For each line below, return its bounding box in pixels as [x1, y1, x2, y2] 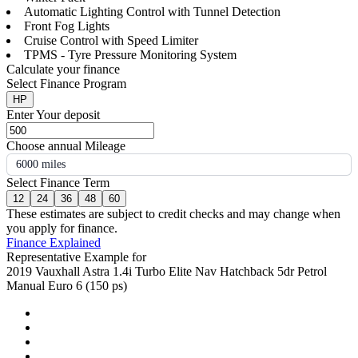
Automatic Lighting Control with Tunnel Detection [24, 5, 280, 19]
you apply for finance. [6, 221, 117, 236]
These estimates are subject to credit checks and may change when [6, 207, 340, 221]
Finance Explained [6, 236, 101, 250]
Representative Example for [6, 250, 146, 265]
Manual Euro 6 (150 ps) [6, 279, 127, 293]
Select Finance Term [6, 176, 109, 190]
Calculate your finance [6, 62, 120, 77]
